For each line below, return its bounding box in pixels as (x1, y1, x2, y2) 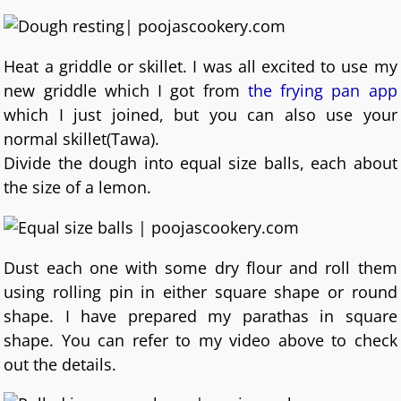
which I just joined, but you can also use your (4, 104, 397, 126)
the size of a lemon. (4, 176, 152, 199)
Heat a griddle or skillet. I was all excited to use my (4, 55, 397, 78)
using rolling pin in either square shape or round (4, 280, 397, 303)
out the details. (4, 353, 117, 375)
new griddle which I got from (4, 80, 248, 102)
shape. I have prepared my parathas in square (4, 304, 397, 327)
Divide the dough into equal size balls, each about (4, 152, 397, 175)
